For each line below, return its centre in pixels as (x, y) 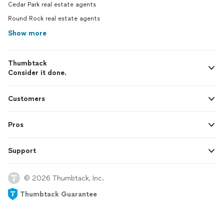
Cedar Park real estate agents (52, 5)
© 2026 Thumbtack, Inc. (64, 178)
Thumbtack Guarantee (58, 194)
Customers (26, 99)
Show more (27, 33)
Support (22, 151)
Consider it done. (37, 73)
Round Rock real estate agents (54, 19)
